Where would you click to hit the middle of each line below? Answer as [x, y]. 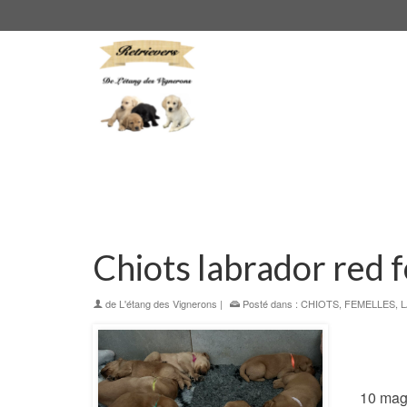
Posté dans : [270, 303]
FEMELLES [370, 303]
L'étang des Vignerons [168, 303]
